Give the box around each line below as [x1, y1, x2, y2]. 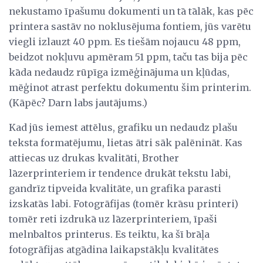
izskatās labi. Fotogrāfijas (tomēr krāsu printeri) [9, 198, 238, 210]
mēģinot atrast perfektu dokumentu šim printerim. [9, 82, 251, 94]
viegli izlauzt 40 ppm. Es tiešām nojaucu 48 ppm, [9, 36, 241, 48]
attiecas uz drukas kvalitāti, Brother [9, 152, 179, 164]
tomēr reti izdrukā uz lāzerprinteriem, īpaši [9, 213, 217, 225]
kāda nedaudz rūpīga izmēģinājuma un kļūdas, [9, 66, 230, 79]
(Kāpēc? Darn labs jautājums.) [9, 97, 147, 109]
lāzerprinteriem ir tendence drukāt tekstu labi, [9, 167, 231, 180]
